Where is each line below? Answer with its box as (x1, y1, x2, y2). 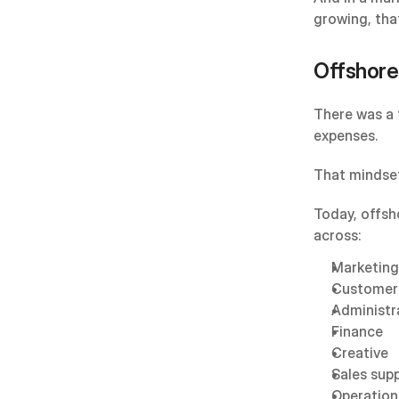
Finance (331, 322, 383, 340)
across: (313, 226, 361, 244)
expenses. (313, 126, 378, 144)
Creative (331, 344, 388, 362)
